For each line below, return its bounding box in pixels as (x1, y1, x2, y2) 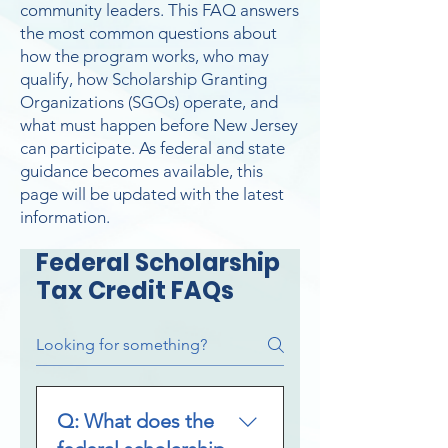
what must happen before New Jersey (20, 115, 298, 135)
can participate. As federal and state (20, 138, 285, 158)
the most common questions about (20, 23, 277, 43)
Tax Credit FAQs (36, 274, 234, 307)
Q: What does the (57, 409, 214, 433)
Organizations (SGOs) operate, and (20, 92, 278, 112)
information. (20, 207, 110, 227)
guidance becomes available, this (20, 161, 263, 181)
